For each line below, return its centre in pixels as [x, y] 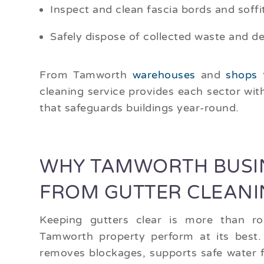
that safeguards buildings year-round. [139, 108]
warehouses [164, 75]
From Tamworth [86, 75]
